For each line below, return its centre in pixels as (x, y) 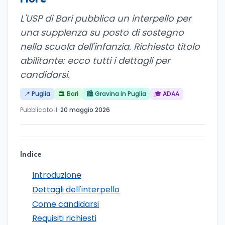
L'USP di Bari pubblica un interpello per (106, 18)
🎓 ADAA (167, 94)
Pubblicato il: (40, 110)
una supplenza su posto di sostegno (102, 32)
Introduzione (57, 175)
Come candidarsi (66, 204)
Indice (31, 155)
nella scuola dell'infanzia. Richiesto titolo (110, 46)
